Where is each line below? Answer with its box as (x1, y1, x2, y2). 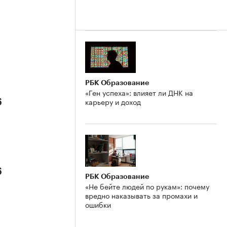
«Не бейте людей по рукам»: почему (85, 180, 209, 192)
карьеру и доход (85, 96, 141, 107)
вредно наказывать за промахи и (85, 190, 198, 201)
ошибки (85, 199, 111, 210)
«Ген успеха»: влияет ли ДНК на (85, 87, 193, 98)
